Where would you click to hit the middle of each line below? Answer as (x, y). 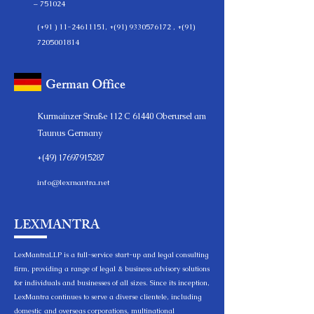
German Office (86, 86)
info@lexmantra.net (74, 182)
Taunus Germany (70, 133)
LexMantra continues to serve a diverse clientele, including (108, 297)
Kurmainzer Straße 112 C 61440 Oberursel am (122, 116)
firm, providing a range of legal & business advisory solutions (112, 269)
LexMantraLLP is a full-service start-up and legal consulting (111, 255)
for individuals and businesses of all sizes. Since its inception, (112, 283)
